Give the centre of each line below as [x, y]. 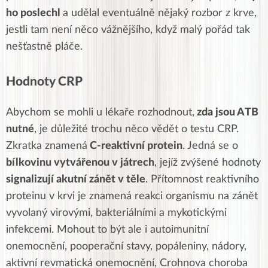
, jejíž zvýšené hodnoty [208, 162]
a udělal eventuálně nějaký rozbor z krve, [160, 13]
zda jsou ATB [226, 112]
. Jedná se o [210, 146]
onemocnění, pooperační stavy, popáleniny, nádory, [126, 246]
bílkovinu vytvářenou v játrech [80, 162]
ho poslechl [34, 13]
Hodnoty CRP [44, 81]
